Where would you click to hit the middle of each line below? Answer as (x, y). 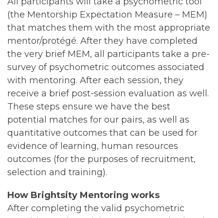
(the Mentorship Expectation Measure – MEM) (107, 14)
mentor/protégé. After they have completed (102, 41)
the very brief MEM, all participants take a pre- (109, 54)
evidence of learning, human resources (93, 146)
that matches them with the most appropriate (109, 27)
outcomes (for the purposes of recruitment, (101, 159)
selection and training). (57, 172)
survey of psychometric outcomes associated (106, 67)
